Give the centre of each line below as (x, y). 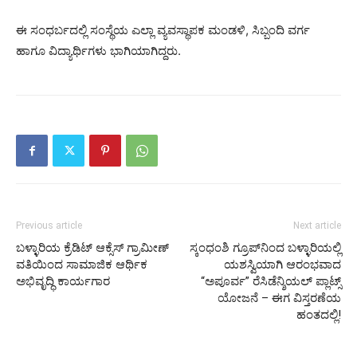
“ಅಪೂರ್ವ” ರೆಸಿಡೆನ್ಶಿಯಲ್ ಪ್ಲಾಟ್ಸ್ (271, 281)
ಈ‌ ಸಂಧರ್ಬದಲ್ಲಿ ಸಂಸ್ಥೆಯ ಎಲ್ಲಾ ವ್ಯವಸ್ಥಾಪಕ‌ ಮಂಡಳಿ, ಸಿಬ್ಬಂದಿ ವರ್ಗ (163, 29)
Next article (317, 225)
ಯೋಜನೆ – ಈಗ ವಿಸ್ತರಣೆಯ (279, 298)
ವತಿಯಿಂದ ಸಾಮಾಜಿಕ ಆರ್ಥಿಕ (82, 264)
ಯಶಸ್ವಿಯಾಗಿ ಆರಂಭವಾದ (282, 264)
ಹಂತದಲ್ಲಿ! (319, 314)
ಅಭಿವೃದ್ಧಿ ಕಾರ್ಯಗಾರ (63, 281)
